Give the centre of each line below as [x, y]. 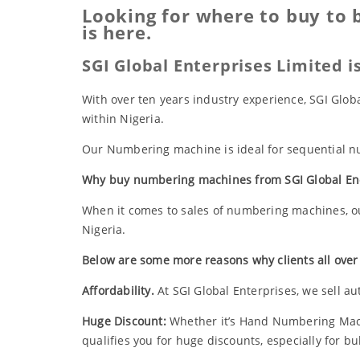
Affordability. [118, 291]
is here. [117, 33]
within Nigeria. [123, 119]
